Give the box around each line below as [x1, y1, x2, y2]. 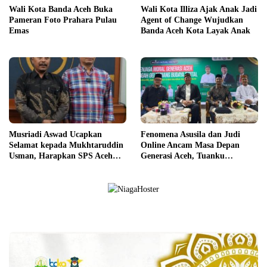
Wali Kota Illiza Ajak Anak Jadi [141, 5, 257, 14]
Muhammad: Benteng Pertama [141, 162, 253, 171]
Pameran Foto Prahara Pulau [9, 15, 117, 25]
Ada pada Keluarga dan [141, 172, 228, 182]
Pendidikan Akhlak [141, 183, 211, 193]
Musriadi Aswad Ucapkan [9, 129, 102, 139]
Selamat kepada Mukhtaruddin [9, 140, 123, 150]
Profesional [9, 172, 49, 182]
